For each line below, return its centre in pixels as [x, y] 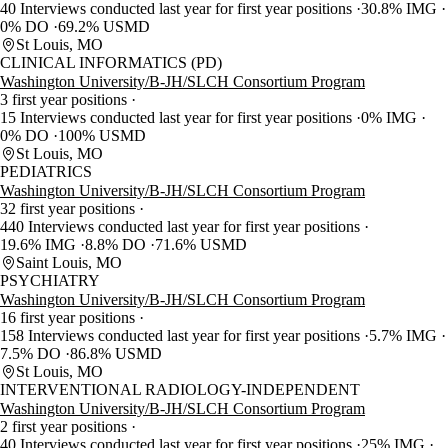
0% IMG [391, 118]
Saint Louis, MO [69, 263]
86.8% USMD [116, 354]
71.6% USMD [201, 245]
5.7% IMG [405, 336]
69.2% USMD [104, 27]
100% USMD [102, 136]
